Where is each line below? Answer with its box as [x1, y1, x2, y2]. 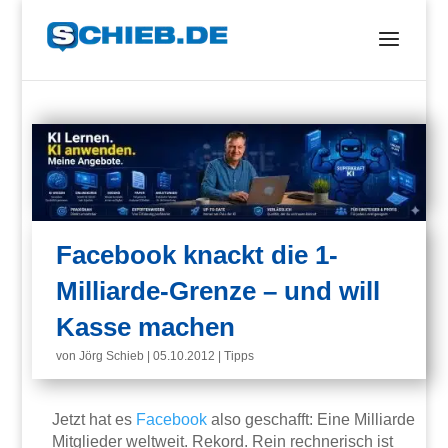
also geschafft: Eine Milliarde [207, 411, 416, 429]
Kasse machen [56, 312, 236, 343]
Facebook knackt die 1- [56, 240, 339, 271]
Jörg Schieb [79, 349, 145, 364]
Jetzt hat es [52, 411, 137, 429]
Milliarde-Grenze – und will [56, 276, 381, 307]
